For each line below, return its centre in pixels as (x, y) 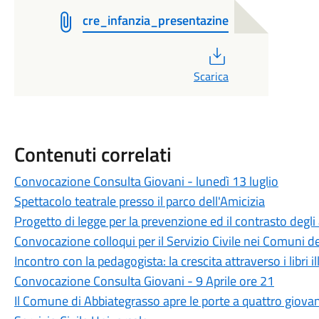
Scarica (211, 76)
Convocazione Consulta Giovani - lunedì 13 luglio (146, 181)
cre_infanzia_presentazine (155, 20)
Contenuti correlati (93, 154)
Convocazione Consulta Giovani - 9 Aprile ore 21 (144, 281)
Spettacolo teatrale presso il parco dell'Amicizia (139, 201)
